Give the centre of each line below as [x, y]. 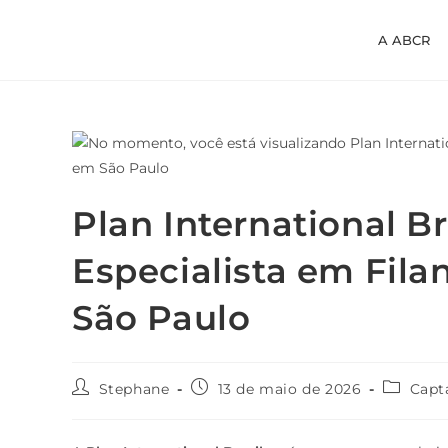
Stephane [134, 389]
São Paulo [161, 318]
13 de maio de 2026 [289, 389]
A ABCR [404, 39]
